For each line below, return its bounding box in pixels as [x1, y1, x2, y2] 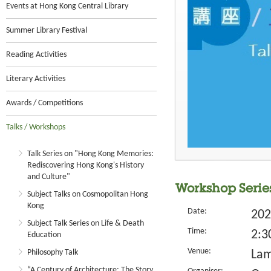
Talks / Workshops [6, 123, 65, 132]
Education [27, 230, 61, 240]
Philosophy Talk [27, 248, 78, 257]
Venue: [188, 247, 211, 256]
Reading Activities [6, 50, 67, 59]
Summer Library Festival [6, 26, 87, 35]
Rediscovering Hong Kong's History [27, 161, 144, 170]
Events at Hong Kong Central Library [6, 2, 128, 11]
